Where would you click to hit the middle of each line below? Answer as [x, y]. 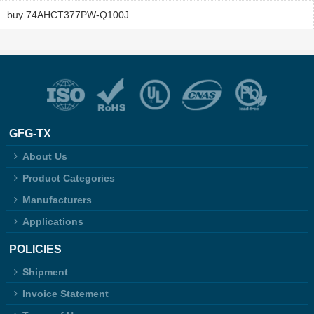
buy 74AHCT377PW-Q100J [68, 15]
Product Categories [69, 178]
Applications [53, 222]
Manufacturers [57, 200]
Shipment [46, 272]
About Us [45, 157]
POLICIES [35, 250]
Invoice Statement [66, 294]
